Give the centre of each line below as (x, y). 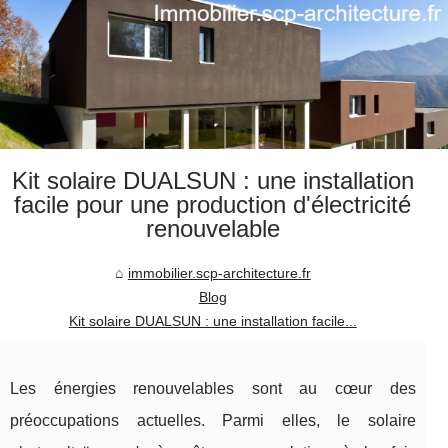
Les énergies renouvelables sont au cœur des (213, 389)
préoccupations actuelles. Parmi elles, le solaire (213, 421)
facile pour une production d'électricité (213, 205)
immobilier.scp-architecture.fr (219, 273)
